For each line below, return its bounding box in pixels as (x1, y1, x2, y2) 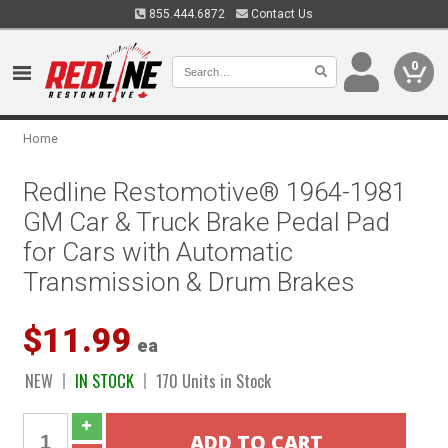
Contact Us (248, 7, 313, 21)
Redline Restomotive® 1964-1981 (23, 177, 407, 207)
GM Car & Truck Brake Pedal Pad (23, 207, 391, 237)
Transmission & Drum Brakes (23, 267, 356, 297)
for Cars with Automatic (23, 237, 294, 267)
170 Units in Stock (156, 368, 272, 393)
